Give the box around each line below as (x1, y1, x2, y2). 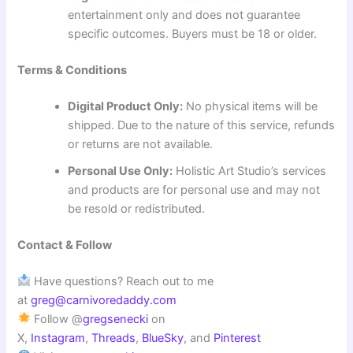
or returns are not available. (68, 136, 214, 151)
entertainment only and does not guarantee (68, 8, 301, 23)
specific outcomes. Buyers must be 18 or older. (68, 27, 318, 42)
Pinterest (214, 330, 262, 345)
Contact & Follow (17, 237, 113, 252)
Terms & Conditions (17, 62, 128, 77)
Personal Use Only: (68, 163, 173, 178)
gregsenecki (83, 311, 149, 326)
